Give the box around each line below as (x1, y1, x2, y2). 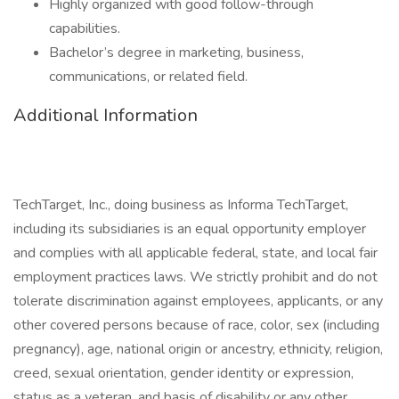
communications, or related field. (49, 67, 248, 86)
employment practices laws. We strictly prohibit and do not (13, 267, 378, 287)
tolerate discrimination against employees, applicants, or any (13, 291, 383, 311)
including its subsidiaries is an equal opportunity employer (13, 219, 366, 239)
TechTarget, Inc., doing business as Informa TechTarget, (13, 195, 348, 215)
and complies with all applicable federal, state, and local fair (13, 243, 378, 263)
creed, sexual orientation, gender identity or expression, (13, 363, 354, 383)
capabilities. (49, 19, 120, 38)
